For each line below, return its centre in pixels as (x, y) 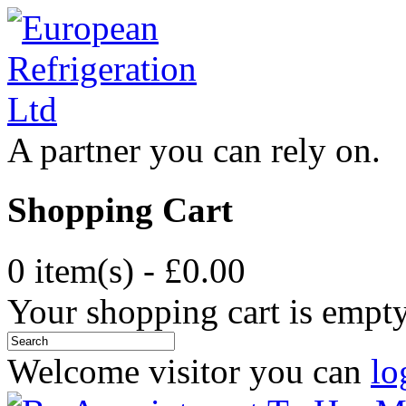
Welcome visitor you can (189, 371)
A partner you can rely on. (194, 150)
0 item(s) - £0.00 (126, 270)
